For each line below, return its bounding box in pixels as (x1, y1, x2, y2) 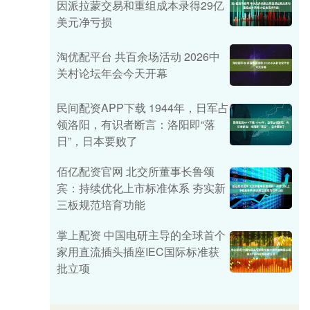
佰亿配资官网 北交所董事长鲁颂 (57, 163, 215, 179)
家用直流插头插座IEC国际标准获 (57, 244, 219, 259)
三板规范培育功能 (57, 197, 145, 212)
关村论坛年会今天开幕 (57, 65, 167, 81)
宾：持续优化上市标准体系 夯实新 (57, 180, 226, 196)
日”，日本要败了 (57, 133, 138, 149)
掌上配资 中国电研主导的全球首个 (57, 227, 226, 243)
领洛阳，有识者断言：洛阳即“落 (57, 116, 215, 132)
